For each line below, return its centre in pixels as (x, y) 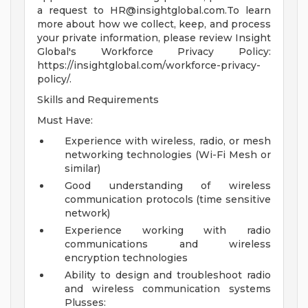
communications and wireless (168, 244)
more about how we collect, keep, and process (154, 24)
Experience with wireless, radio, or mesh (168, 141)
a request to (74, 11)
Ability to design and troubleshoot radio (168, 275)
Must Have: (65, 121)
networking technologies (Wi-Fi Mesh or (168, 155)
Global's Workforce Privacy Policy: (154, 52)
